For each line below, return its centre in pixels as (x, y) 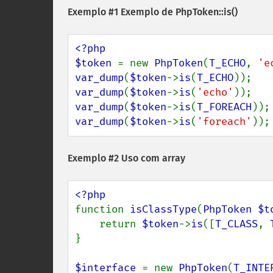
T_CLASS (236, 224)
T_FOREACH (224, 107)
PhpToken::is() (207, 12)
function (102, 209)
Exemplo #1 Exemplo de (122, 12)
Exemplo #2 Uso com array (126, 158)
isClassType (163, 209)
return (121, 224)
